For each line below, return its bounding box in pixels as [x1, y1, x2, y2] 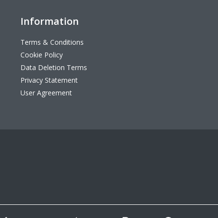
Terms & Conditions [20, 37, 84, 47]
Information [20, 15, 79, 28]
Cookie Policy [20, 50, 63, 60]
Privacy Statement [20, 75, 78, 85]
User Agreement [20, 88, 73, 98]
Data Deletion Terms [20, 63, 88, 73]
